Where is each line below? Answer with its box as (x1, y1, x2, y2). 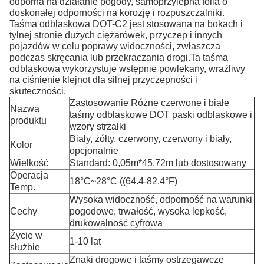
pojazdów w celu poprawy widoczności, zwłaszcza (9, 41, 220, 51)
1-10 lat (70, 236, 101, 246)
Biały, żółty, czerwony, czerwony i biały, (70, 134, 232, 144)
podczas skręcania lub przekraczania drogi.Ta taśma (9, 52, 228, 62)
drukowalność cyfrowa (70, 218, 163, 228)
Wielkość (10, 158, 48, 168)
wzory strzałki (70, 121, 126, 131)
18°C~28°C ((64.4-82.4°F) (70, 176, 177, 186)
